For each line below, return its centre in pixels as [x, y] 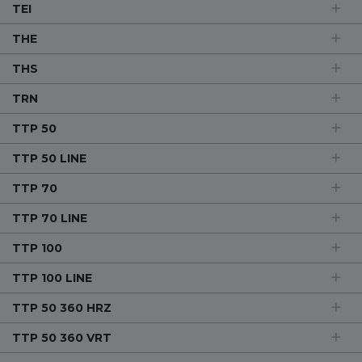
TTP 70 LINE [50, 218]
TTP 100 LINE [52, 278]
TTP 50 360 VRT [62, 338]
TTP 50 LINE [49, 158]
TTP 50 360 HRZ [62, 308]
